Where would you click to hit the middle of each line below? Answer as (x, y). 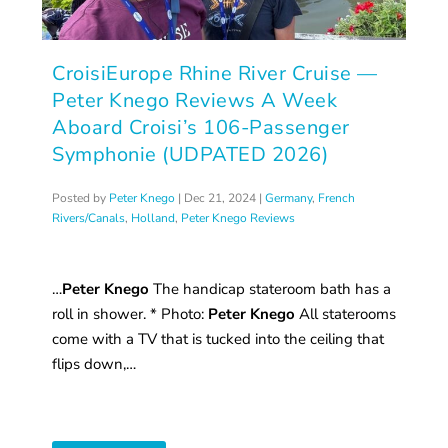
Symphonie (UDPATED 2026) (190, 154)
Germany (289, 197)
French (337, 197)
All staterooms (346, 313)
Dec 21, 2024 (220, 197)
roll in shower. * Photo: (130, 313)
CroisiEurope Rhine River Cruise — (215, 73)
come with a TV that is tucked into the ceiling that (218, 338)
